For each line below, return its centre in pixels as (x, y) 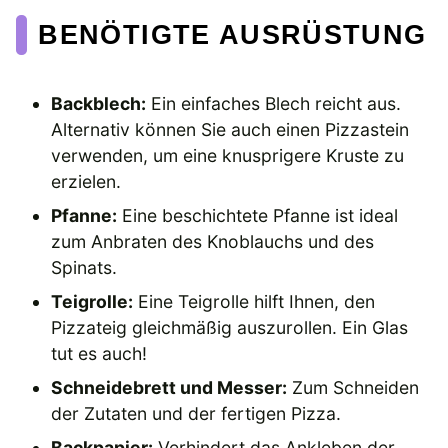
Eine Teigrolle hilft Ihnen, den (254, 301)
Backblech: (99, 103)
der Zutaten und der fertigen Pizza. (196, 413)
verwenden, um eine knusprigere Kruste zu (228, 155)
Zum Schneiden (353, 387)
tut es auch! (99, 353)
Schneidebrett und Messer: (169, 387)
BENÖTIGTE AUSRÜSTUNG (232, 35)
